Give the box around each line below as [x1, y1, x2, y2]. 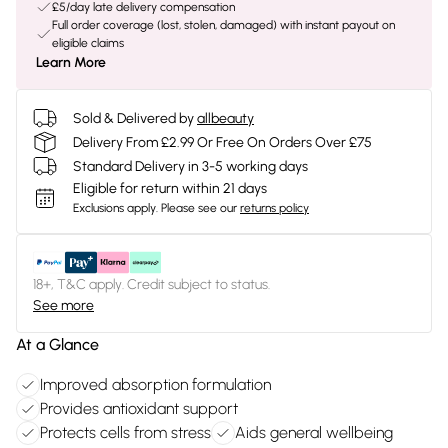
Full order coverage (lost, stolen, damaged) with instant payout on [52, 18, 395, 32]
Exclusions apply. [73, 201, 158, 215]
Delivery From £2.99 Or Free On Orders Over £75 [73, 133, 372, 151]
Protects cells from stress [40, 423, 211, 442]
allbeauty [197, 109, 254, 127]
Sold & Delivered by [73, 109, 194, 127]
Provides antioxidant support [40, 399, 238, 418]
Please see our [161, 201, 237, 215]
